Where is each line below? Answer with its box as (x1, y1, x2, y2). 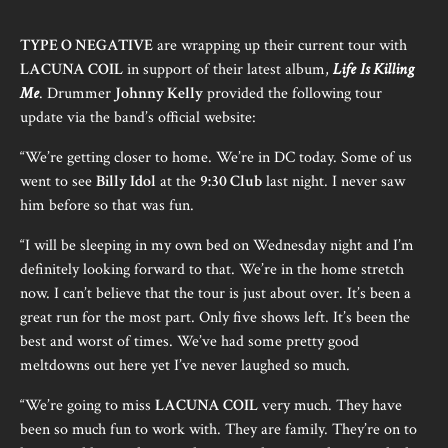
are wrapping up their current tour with (153, 35, 407, 56)
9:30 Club (200, 171, 262, 192)
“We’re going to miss (20, 395, 155, 416)
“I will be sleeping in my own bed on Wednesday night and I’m (20, 235, 414, 256)
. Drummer (39, 83, 115, 104)
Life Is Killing (333, 59, 414, 80)
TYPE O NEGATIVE (20, 35, 153, 56)
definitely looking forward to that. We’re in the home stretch (20, 259, 404, 280)
